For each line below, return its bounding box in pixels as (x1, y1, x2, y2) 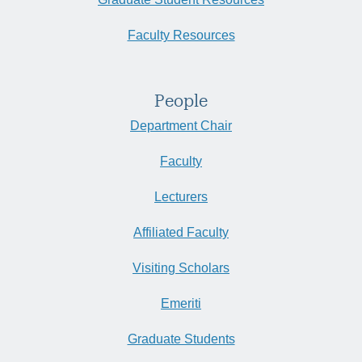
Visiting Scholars (133, 261, 229, 276)
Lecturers (154, 190, 208, 204)
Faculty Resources (127, 28, 235, 43)
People (154, 90, 208, 111)
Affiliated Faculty (133, 225, 229, 240)
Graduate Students (127, 332, 235, 347)
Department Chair (130, 119, 232, 133)
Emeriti (161, 297, 201, 311)
